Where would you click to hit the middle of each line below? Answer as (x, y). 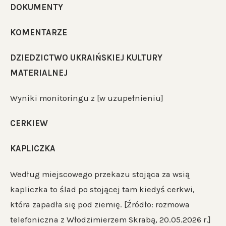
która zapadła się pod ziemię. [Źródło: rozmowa (100, 204)
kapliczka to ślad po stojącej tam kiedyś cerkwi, (102, 189)
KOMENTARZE (39, 32)
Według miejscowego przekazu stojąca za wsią (100, 174)
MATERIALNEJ (39, 73)
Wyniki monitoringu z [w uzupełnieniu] (87, 98)
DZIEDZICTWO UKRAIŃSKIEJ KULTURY (86, 58)
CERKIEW (29, 124)
